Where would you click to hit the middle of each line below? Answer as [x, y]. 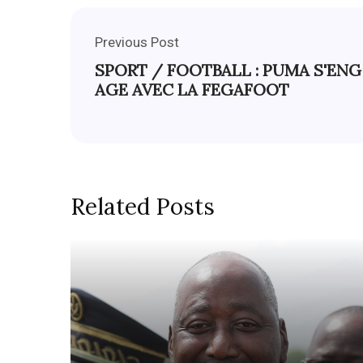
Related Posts [143, 207]
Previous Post [137, 43]
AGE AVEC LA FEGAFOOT [192, 90]
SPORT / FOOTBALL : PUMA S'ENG [228, 70]
